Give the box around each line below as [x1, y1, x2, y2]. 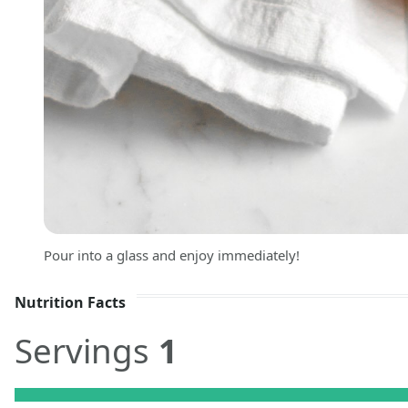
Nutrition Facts [15, 292, 126, 313]
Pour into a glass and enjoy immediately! [44, 246, 300, 265]
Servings [15, 327, 158, 373]
